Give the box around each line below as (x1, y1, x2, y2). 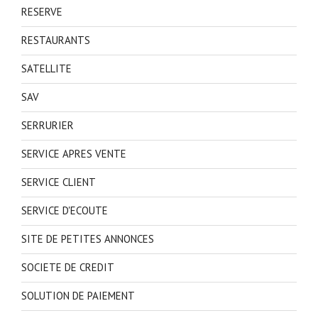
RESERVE (21, 5, 62, 19)
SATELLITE (21, 62, 72, 76)
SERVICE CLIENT (21, 175, 96, 190)
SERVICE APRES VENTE (21, 147, 126, 161)
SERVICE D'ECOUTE (21, 204, 108, 218)
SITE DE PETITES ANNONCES (21, 232, 154, 246)
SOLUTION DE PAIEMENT (21, 289, 135, 303)
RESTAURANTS (21, 33, 90, 48)
